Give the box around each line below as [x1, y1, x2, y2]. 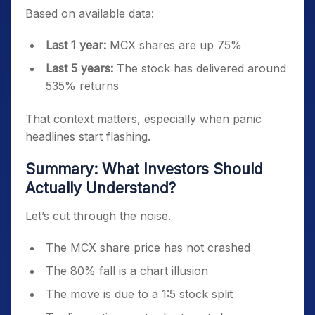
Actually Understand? [25, 179, 176, 197]
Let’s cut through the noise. [25, 209, 171, 223]
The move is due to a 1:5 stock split [46, 287, 233, 301]
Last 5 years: [46, 61, 113, 75]
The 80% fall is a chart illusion [46, 264, 208, 278]
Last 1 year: [46, 38, 106, 52]
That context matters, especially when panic [25, 112, 262, 126]
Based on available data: [25, 6, 154, 20]
